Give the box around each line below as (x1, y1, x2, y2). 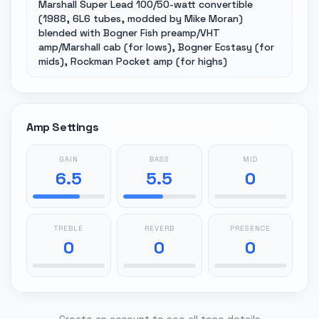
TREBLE (54, 224, 84, 233)
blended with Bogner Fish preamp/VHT (38, 26, 220, 39)
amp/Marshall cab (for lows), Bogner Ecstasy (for (38, 41, 274, 53)
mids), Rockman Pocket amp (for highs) (38, 55, 227, 68)
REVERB (144, 224, 174, 233)
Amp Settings (26, 120, 99, 135)
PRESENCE (229, 224, 271, 233)
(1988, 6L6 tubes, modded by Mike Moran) (38, 12, 243, 25)
